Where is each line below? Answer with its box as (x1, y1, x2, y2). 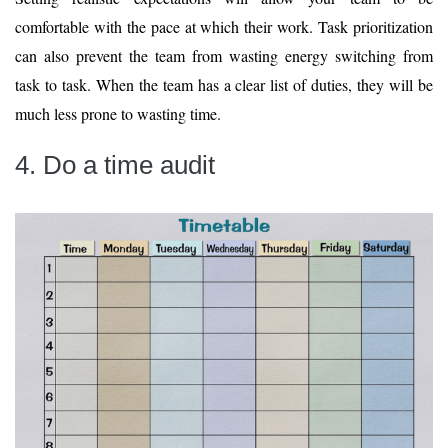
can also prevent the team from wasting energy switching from (15, 45, 433, 67)
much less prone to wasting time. (15, 103, 221, 125)
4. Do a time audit (15, 150, 215, 181)
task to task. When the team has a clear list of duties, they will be (15, 74, 433, 96)
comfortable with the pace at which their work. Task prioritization (15, 16, 433, 38)
